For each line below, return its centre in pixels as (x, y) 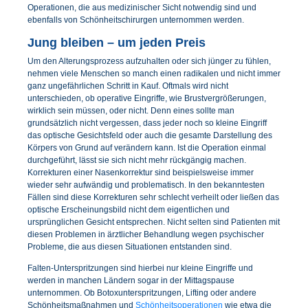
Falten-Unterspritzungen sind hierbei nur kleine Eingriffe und (140, 268)
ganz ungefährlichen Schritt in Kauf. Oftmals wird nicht (128, 86)
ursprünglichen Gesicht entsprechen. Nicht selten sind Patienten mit (154, 222)
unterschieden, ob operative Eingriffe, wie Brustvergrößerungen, (147, 98)
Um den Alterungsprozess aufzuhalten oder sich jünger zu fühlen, (149, 61)
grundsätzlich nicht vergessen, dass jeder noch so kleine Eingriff (147, 123)
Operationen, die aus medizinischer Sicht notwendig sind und (142, 8)
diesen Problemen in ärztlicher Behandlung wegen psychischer (146, 234)
